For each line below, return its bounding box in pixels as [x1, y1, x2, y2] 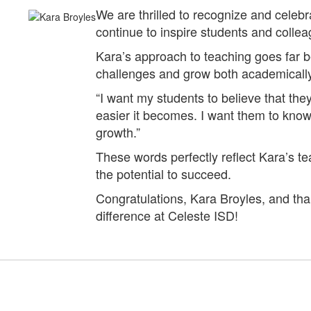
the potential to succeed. [96, 165, 231, 183]
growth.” [96, 123, 140, 141]
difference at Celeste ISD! [96, 206, 238, 224]
